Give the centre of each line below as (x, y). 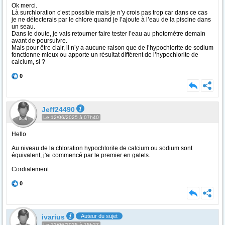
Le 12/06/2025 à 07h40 (71, 117)
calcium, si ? (28, 62)
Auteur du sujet (99, 216)
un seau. (23, 27)
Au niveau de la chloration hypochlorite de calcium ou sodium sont (102, 148)
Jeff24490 (58, 109)
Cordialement (30, 169)
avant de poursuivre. (39, 41)
